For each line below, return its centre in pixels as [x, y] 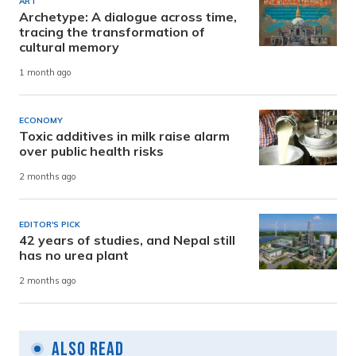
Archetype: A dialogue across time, [128, 16]
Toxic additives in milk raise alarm [124, 135]
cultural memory [69, 46]
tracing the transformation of [112, 31]
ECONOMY [41, 120]
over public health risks [91, 151]
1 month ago [45, 73]
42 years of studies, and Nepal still [127, 240]
